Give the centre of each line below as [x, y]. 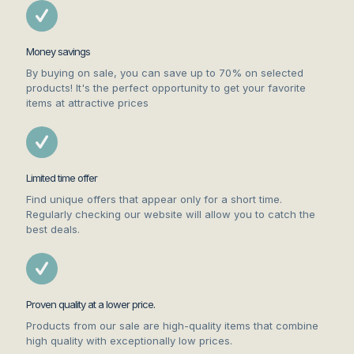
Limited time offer [62, 178]
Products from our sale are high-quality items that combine [172, 326]
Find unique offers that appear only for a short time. [154, 200]
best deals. [53, 230]
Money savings [58, 52]
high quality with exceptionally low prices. [129, 341]
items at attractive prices [87, 103]
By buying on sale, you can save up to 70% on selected [165, 73]
